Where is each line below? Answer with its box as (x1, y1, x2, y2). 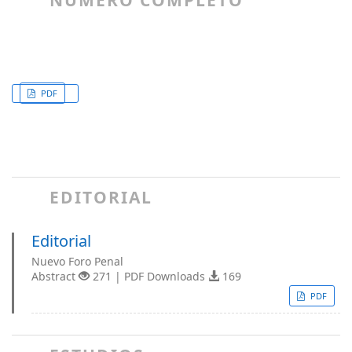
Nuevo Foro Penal (31, 254, 123, 269)
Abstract (31, 269, 79, 284)
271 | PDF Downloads (90, 269, 208, 284)
